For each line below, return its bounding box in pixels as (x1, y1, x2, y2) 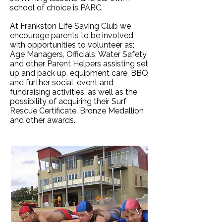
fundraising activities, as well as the (10, 87, 137, 97)
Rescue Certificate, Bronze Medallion (10, 106, 144, 115)
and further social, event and (10, 78, 113, 87)
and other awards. (10, 115, 75, 125)
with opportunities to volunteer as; (10, 40, 134, 50)
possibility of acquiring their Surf (10, 97, 126, 106)
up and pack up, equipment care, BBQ (10, 68, 148, 78)
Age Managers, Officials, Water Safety (10, 50, 147, 59)
